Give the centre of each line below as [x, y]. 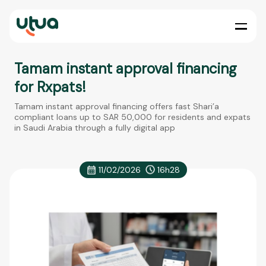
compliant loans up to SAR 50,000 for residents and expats [132, 117]
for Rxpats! [50, 87]
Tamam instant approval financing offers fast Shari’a [117, 106]
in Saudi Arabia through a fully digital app [95, 128]
